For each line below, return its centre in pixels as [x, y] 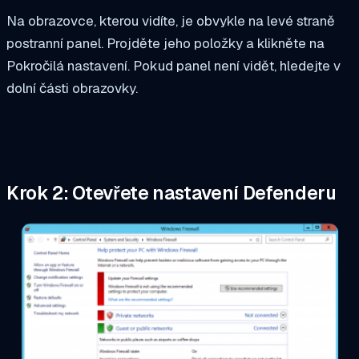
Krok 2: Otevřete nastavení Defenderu [171, 193]
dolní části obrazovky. [72, 89]
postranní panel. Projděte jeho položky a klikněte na [165, 44]
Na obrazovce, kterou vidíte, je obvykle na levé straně [171, 21]
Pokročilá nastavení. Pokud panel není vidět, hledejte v [173, 66]
